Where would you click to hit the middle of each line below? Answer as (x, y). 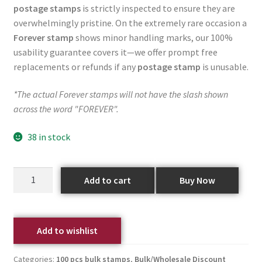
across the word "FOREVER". (66, 109)
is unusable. (224, 66)
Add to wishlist (67, 231)
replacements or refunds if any (75, 66)
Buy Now (198, 180)
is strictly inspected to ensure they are (158, 8)
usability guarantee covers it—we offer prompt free (115, 52)
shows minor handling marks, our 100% (153, 37)
